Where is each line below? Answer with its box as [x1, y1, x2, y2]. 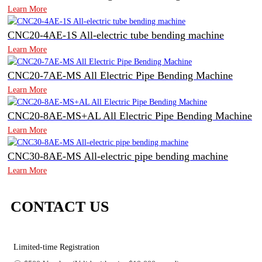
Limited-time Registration [13, 243, 99, 252]
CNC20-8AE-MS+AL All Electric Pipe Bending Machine [8, 110, 252, 122]
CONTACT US [11, 198, 109, 215]
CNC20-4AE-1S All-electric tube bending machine [8, 29, 224, 42]
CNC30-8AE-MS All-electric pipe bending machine [8, 150, 228, 163]
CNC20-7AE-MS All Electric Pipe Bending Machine [8, 70, 233, 82]
